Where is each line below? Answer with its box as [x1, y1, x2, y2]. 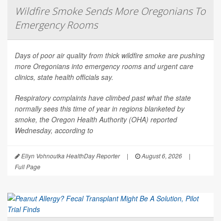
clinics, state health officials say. [15, 72, 113, 82]
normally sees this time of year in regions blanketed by [15, 104, 184, 114]
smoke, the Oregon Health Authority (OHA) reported [15, 114, 177, 125]
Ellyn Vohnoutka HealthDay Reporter [20, 151, 120, 160]
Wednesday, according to [15, 125, 93, 136]
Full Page [15, 162, 40, 171]
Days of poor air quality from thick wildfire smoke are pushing [15, 50, 205, 61]
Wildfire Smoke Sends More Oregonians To [15, 4, 206, 18]
